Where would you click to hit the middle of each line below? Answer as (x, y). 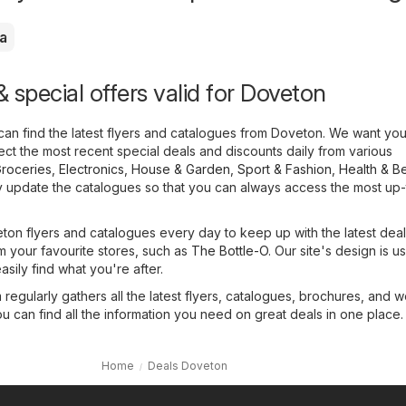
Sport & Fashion (285, 169)
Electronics (92, 169)
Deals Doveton (188, 366)
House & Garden (181, 169)
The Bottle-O (230, 251)
